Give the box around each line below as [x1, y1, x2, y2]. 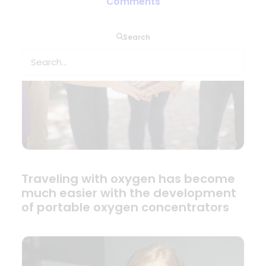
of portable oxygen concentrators [21, 199, 229, 216]
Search [123, 32, 150, 42]
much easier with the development [21, 185, 236, 202]
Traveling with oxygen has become [21, 170, 235, 188]
